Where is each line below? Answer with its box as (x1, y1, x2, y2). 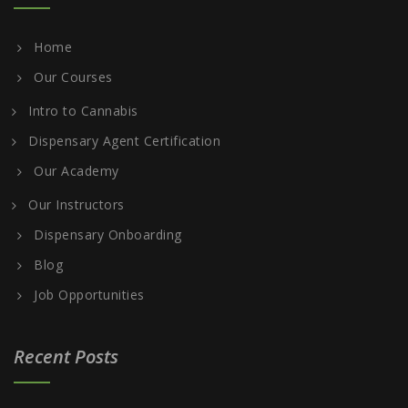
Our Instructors (28, 196, 125, 213)
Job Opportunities (34, 286, 145, 303)
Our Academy (34, 162, 119, 179)
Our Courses (34, 68, 113, 86)
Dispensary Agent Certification (28, 132, 220, 149)
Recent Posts (14, 344, 118, 369)
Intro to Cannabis (28, 102, 138, 119)
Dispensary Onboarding (34, 226, 182, 243)
